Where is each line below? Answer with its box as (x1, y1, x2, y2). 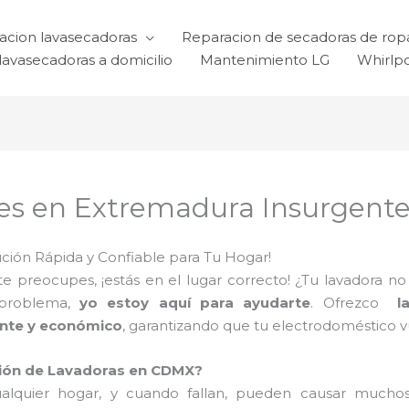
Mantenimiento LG (200, 50, 330, 68)
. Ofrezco (310, 293, 388, 311)
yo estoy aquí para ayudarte (79, 293, 311, 311)
